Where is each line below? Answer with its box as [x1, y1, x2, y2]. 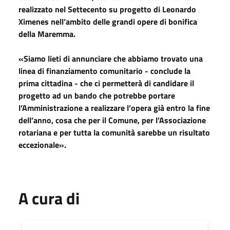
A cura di [18, 185, 80, 210]
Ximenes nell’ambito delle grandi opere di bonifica [18, 15, 197, 28]
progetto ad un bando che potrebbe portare [18, 89, 175, 102]
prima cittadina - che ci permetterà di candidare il [18, 76, 194, 89]
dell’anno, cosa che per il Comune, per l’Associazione [18, 113, 206, 126]
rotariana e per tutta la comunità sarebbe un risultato [18, 126, 210, 139]
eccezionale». [18, 138, 66, 151]
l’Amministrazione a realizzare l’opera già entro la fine [18, 101, 210, 114]
